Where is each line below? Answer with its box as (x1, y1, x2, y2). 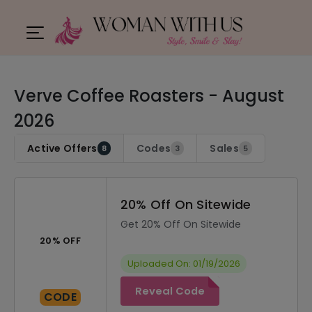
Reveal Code (135, 283, 205, 298)
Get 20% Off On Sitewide (120, 217, 241, 231)
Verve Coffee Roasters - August (14, 84, 284, 107)
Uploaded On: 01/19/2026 (127, 258, 240, 270)
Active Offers (27, 141, 97, 155)
